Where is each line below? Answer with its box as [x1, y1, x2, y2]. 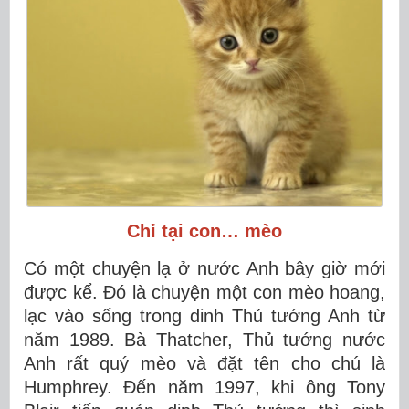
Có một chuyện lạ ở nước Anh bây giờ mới [24, 257, 385, 278]
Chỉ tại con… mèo [127, 220, 282, 241]
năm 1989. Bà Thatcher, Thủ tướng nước [24, 329, 385, 350]
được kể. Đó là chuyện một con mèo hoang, [24, 281, 385, 302]
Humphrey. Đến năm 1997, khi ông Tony [24, 376, 385, 397]
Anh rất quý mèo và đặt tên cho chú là [24, 352, 385, 373]
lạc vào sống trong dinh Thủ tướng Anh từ [24, 305, 385, 326]
